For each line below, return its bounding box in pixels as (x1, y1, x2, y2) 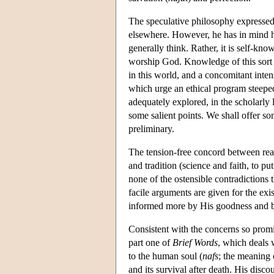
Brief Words (172, 237, 218, 248)
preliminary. (128, 123, 174, 134)
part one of (128, 237, 172, 248)
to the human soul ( (128, 250, 202, 261)
